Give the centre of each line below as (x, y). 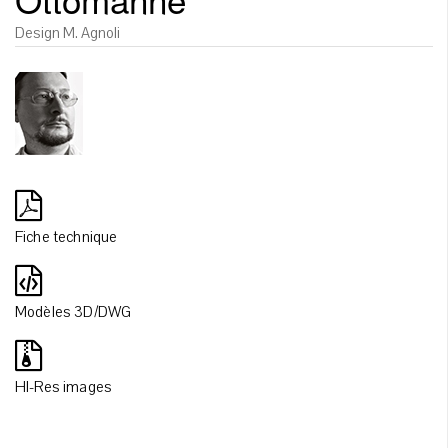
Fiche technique (66, 237)
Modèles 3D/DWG (73, 312)
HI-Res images (64, 387)
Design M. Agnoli (67, 33)
